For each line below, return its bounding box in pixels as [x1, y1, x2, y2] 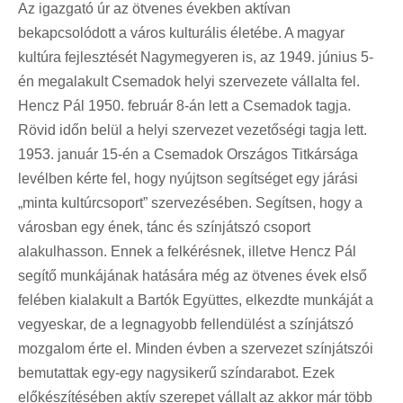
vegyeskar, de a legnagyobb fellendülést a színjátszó [18, 316, 354, 332]
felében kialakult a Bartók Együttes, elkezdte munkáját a [18, 291, 373, 308]
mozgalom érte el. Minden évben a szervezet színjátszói [18, 340, 373, 356]
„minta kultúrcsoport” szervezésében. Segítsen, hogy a [18, 194, 363, 210]
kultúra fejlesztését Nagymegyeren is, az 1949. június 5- [18, 49, 373, 65]
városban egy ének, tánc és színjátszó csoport [18, 219, 310, 235]
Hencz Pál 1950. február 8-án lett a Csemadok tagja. [18, 97, 351, 113]
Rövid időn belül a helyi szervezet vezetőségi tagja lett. [18, 121, 367, 138]
